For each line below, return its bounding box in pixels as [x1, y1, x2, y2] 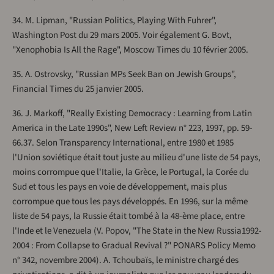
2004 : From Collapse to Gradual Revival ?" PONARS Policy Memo [12, 239, 256, 253]
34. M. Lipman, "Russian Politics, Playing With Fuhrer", [12, 14, 217, 28]
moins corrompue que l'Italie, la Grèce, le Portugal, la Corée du [12, 166, 249, 179]
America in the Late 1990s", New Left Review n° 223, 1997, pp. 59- [12, 122, 253, 135]
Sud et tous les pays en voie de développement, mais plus [12, 180, 227, 194]
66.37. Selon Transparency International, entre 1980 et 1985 [12, 136, 234, 150]
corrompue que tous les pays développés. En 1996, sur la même [12, 195, 248, 209]
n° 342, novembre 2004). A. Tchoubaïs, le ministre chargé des [12, 254, 239, 267]
